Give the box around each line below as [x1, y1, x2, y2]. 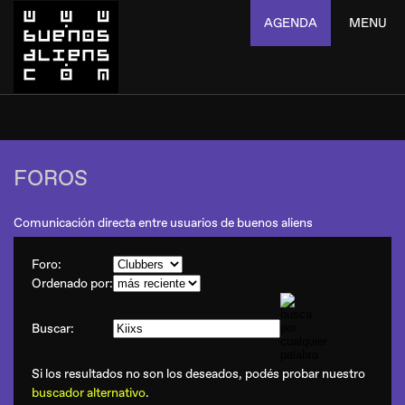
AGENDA [264, 15, 317, 31]
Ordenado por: [32, 276, 113, 291]
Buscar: [32, 321, 74, 336]
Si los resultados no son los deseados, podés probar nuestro [32, 366, 365, 381]
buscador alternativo [32, 385, 146, 400]
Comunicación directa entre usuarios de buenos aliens [14, 215, 313, 231]
